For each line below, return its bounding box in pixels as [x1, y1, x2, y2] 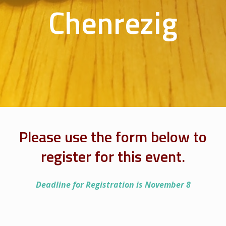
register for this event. [41, 145, 185, 168]
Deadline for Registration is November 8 [35, 179, 191, 190]
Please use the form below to [19, 125, 207, 148]
